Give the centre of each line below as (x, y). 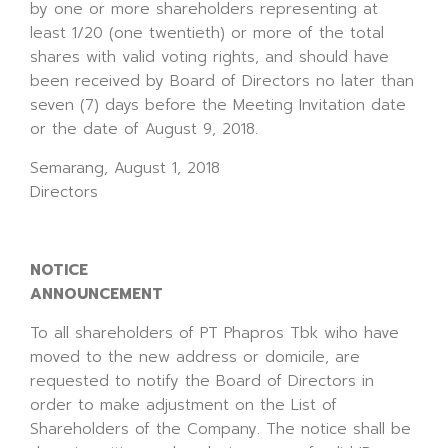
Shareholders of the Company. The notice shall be (220, 429)
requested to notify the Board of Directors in (202, 381)
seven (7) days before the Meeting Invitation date (218, 105)
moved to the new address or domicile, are (195, 357)
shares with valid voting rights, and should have (209, 57)
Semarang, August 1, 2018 (125, 168)
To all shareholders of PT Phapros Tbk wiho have (214, 333)
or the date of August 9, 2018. (144, 129)
